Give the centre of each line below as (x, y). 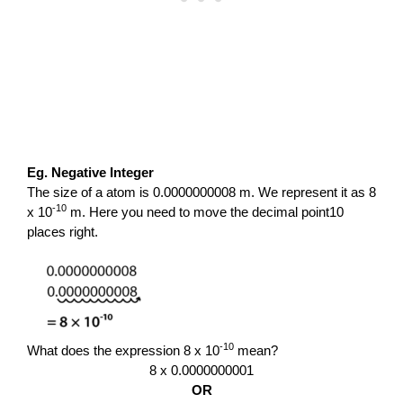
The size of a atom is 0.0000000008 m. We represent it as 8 (201, 192)
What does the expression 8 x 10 (123, 350)
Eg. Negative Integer (90, 172)
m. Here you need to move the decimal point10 (205, 211)
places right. (63, 231)
